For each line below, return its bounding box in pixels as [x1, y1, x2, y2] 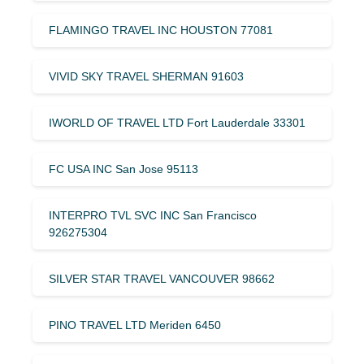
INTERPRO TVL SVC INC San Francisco [49, 208, 257, 222]
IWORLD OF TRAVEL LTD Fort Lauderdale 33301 [49, 115, 305, 129]
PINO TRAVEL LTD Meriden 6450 [49, 318, 221, 331]
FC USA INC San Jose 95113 [49, 162, 198, 175]
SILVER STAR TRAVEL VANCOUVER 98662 [49, 271, 275, 285]
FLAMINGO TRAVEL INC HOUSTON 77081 [49, 23, 273, 37]
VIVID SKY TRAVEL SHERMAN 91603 [49, 69, 244, 83]
